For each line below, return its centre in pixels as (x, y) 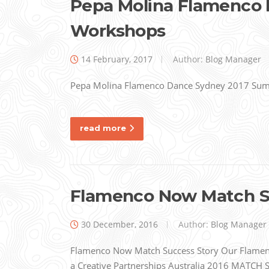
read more (103, 128)
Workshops (118, 31)
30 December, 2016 (119, 225)
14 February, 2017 (117, 59)
